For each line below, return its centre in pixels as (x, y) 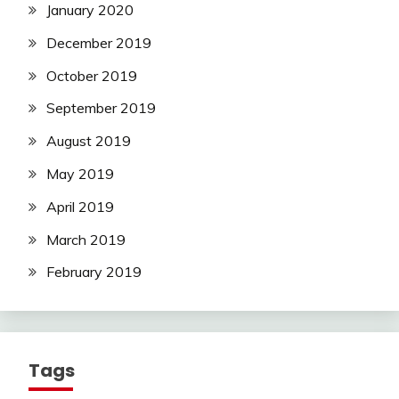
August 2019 (89, 141)
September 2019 (101, 108)
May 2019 (80, 174)
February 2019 (94, 272)
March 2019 (86, 239)
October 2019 (92, 75)
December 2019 (99, 42)
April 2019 (80, 206)
